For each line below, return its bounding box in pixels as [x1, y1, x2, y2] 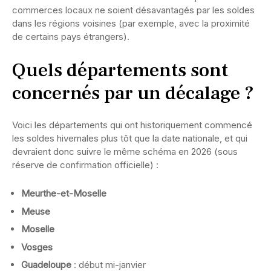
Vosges [21, 241, 53, 253]
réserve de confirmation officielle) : [12, 159, 158, 171]
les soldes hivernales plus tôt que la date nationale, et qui [12, 132, 247, 145]
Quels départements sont [12, 57, 228, 83]
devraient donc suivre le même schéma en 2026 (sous [12, 146, 238, 158]
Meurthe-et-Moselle [21, 188, 106, 200]
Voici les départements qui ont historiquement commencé [12, 119, 252, 131]
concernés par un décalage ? [12, 80, 254, 106]
